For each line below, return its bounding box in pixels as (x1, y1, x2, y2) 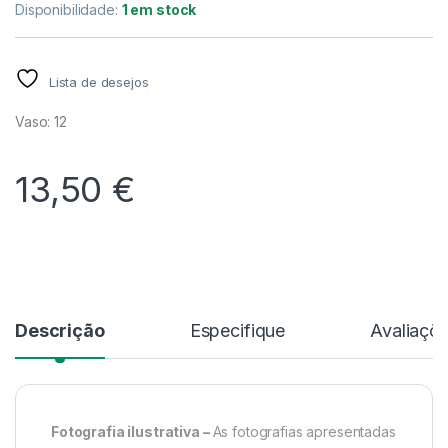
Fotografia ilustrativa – (51, 423, 213, 441)
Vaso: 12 (15, 113, 67, 131)
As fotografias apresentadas (212, 423, 396, 441)
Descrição (15, 320, 105, 342)
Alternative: (15, 235, 99, 253)
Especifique (189, 320, 286, 342)
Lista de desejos (48, 74, 149, 91)
